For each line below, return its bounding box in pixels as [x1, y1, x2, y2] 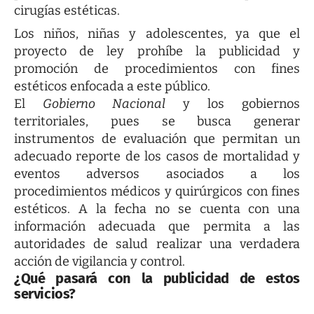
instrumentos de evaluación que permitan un [14, 131, 300, 147]
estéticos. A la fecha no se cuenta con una [14, 201, 300, 217]
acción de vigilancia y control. [14, 254, 185, 270]
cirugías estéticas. [14, 3, 120, 19]
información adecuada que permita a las [14, 219, 300, 235]
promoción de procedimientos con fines [14, 61, 300, 77]
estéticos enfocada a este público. [14, 78, 210, 95]
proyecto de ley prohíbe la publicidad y [14, 43, 300, 60]
